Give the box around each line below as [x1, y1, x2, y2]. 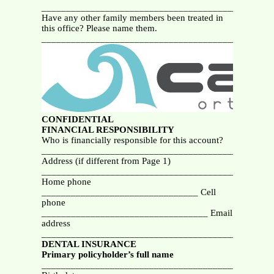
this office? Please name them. [41, 23, 157, 34]
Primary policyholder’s [41, 250, 134, 260]
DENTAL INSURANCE [41, 239, 136, 250]
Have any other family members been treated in [41, 13, 223, 23]
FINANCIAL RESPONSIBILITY [41, 125, 174, 135]
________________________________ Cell [41, 187, 216, 198]
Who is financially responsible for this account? [41, 135, 223, 146]
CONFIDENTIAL [41, 114, 114, 125]
